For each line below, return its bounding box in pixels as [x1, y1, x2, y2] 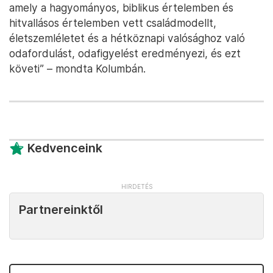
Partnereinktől [19, 202, 103, 217]
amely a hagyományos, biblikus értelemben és [9, 1, 233, 14]
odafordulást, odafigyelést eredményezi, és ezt [9, 47, 241, 60]
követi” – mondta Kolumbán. [9, 62, 146, 75]
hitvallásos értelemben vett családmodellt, [9, 16, 216, 29]
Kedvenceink [27, 141, 102, 155]
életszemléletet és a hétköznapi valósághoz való [9, 32, 245, 44]
